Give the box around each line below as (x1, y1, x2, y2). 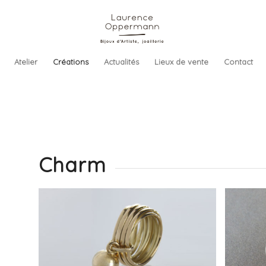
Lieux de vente (154, 57, 208, 66)
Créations (52, 57, 88, 66)
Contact (223, 57, 253, 66)
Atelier (14, 57, 37, 66)
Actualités (103, 57, 139, 66)
